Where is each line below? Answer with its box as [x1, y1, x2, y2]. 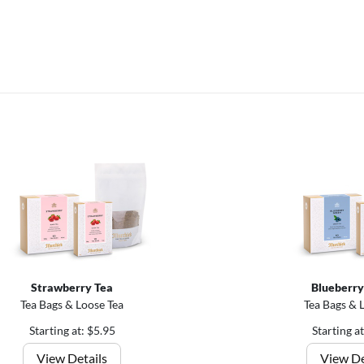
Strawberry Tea [31, 280, 113, 294]
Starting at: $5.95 [28, 323, 115, 337]
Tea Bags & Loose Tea [20, 297, 123, 311]
